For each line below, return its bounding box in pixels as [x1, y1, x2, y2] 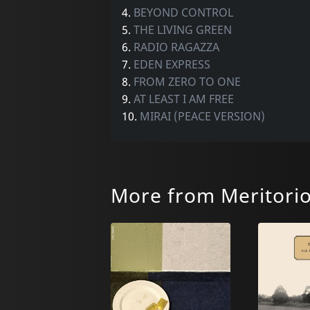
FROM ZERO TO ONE [133, 73, 241, 89]
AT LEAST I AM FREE [133, 91, 234, 107]
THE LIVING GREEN [133, 21, 232, 37]
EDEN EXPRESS [133, 56, 210, 72]
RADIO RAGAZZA [133, 39, 219, 55]
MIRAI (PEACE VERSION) [139, 108, 265, 124]
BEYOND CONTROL [133, 4, 233, 20]
